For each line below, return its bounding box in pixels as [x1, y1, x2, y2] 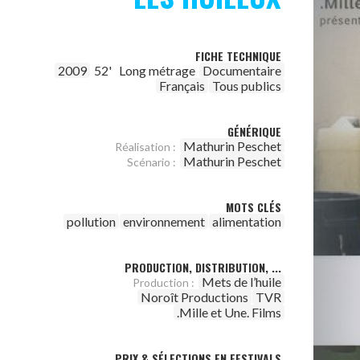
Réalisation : [115, 140, 176, 153]
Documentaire [202, 63, 281, 78]
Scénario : [127, 155, 176, 169]
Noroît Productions [141, 289, 248, 305]
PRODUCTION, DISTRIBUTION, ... [125, 259, 281, 276]
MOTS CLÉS [226, 198, 281, 215]
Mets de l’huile [202, 274, 281, 289]
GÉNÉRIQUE [227, 123, 281, 140]
